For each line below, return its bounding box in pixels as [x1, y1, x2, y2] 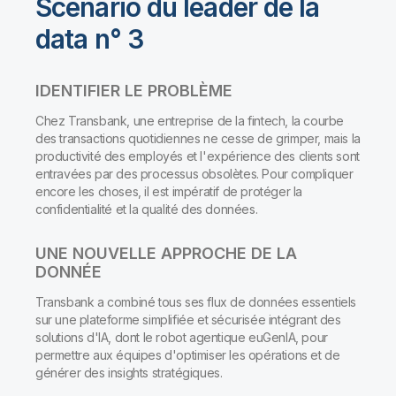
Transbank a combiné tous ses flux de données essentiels [35, 294, 357, 310]
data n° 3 [35, 23, 143, 56]
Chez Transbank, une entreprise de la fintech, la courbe [35, 113, 345, 129]
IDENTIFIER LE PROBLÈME [35, 81, 232, 101]
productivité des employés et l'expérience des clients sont [35, 148, 360, 164]
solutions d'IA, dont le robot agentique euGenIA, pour [35, 330, 328, 346]
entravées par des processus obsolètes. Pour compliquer [35, 166, 354, 182]
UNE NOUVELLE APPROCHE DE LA [35, 244, 297, 263]
